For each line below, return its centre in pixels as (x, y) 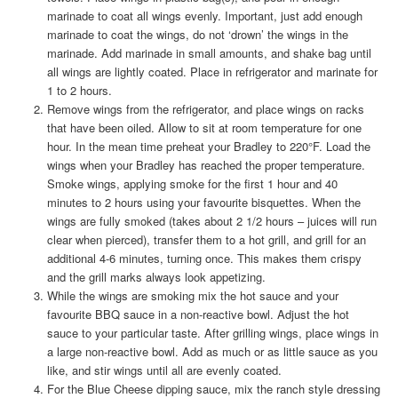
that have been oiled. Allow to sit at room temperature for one (204, 128)
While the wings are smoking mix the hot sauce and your (192, 296)
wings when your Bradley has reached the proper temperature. (206, 165)
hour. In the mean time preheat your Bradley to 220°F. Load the (208, 147)
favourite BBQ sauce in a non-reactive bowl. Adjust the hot (198, 314)
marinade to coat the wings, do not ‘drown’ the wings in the (197, 35)
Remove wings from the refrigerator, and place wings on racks (205, 109)
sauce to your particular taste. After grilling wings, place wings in (212, 333)
